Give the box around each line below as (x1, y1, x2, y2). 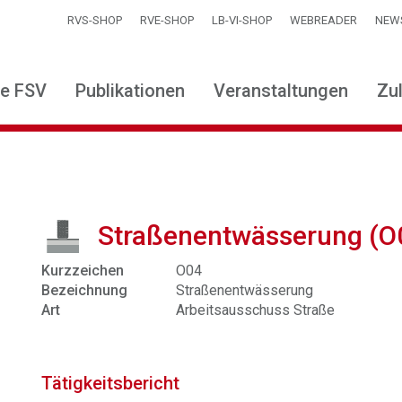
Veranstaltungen (214, 80, 348, 101)
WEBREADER (290, 13, 357, 27)
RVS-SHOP (67, 13, 122, 27)
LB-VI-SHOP (212, 13, 272, 27)
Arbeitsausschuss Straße (176, 301, 336, 319)
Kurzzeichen (41, 262, 125, 279)
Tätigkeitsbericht (41, 372, 180, 394)
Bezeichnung (41, 282, 128, 299)
